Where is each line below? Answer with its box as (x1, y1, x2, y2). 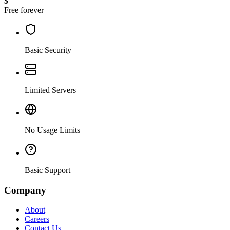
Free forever (4, 6, 44, 15)
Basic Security (25, 46, 71, 55)
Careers (25, 215, 49, 224)
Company (4, 184, 46, 196)
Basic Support (25, 166, 70, 175)
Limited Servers (25, 86, 76, 95)
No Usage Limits (25, 126, 80, 135)
